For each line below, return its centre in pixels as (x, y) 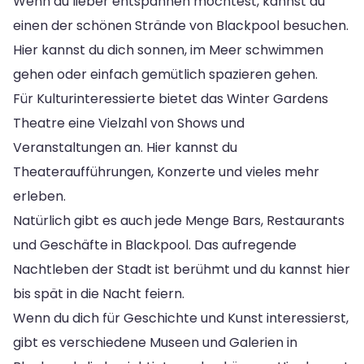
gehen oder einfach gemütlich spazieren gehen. (165, 74)
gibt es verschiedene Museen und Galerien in (155, 342)
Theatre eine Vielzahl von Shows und (129, 123)
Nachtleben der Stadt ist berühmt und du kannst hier (182, 269)
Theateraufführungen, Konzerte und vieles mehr (166, 171)
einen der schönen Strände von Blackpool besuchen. (181, 25)
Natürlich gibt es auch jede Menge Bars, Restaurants (179, 220)
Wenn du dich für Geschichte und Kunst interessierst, (181, 318)
